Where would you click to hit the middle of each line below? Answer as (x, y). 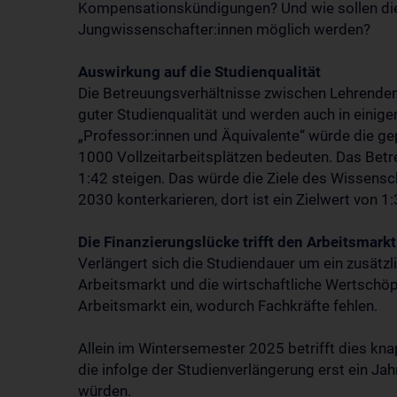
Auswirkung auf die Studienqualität (199, 72)
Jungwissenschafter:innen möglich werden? (224, 29)
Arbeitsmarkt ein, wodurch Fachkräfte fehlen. (228, 306)
